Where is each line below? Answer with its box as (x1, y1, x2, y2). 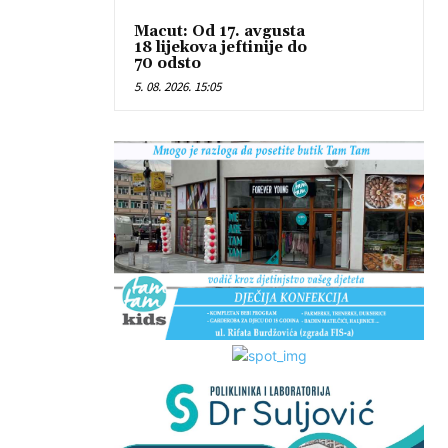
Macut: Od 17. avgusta (134, 21, 305, 41)
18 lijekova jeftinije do (134, 37, 307, 57)
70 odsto (134, 53, 201, 73)
